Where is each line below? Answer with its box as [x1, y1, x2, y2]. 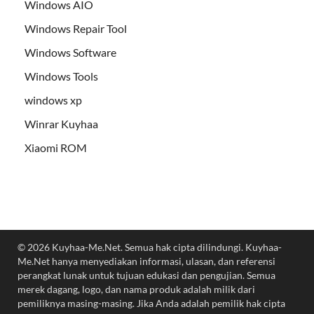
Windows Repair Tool [25, 22, 127, 36]
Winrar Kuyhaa [25, 117, 98, 131]
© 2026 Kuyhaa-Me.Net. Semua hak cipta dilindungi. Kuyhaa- [18, 241, 282, 254]
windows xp [25, 93, 82, 107]
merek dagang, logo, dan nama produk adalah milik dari [18, 283, 255, 296]
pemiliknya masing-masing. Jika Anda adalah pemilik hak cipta [18, 297, 285, 310]
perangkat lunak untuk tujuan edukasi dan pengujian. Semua [18, 269, 275, 282]
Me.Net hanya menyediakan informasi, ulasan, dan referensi [18, 255, 275, 268]
